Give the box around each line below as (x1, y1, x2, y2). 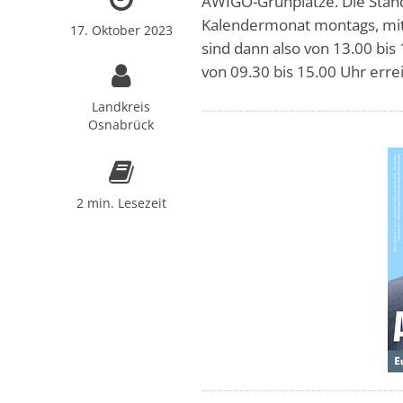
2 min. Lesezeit (76, 193, 166, 211)
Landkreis (92, 97, 151, 115)
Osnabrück (88, 115, 155, 133)
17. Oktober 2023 (69, 21, 173, 39)
